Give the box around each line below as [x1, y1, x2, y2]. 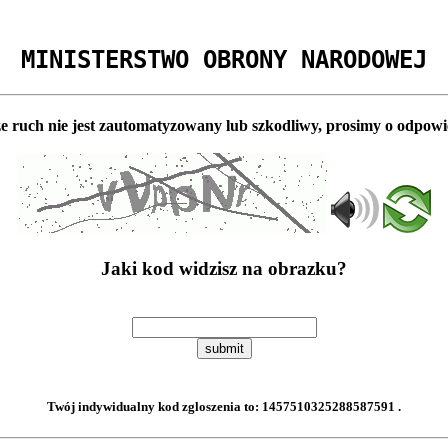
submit [204, 341, 244, 357]
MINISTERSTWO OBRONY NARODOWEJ [21, 45, 427, 74]
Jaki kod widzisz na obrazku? [101, 258, 347, 280]
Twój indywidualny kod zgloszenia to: [47, 399, 262, 415]
